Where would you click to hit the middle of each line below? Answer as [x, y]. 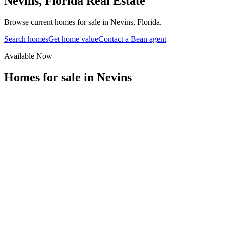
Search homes [26, 39]
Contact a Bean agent [132, 39]
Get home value [73, 39]
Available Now [28, 56]
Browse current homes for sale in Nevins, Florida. [83, 22]
